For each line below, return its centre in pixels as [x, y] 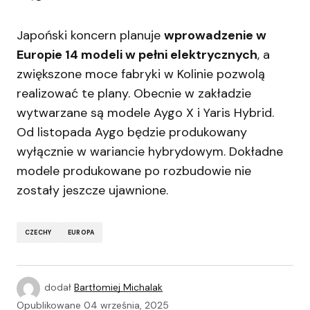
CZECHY [38, 232]
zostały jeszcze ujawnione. [92, 190]
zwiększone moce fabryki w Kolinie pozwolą [141, 74]
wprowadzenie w [215, 35]
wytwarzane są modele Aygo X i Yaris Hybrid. [145, 113]
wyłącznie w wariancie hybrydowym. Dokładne [150, 152]
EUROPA [81, 232]
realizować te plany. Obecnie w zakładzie [134, 93]
